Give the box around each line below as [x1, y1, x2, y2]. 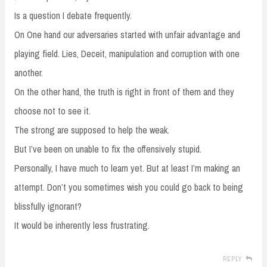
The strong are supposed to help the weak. [14, 123, 169, 136]
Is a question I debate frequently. [14, 8, 132, 22]
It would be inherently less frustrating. [14, 218, 150, 232]
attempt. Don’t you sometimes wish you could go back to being [14, 180, 243, 194]
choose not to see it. [14, 104, 91, 117]
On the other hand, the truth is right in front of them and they [14, 85, 234, 98]
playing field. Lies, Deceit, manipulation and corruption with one [14, 46, 240, 60]
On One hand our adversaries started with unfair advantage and [14, 27, 240, 41]
